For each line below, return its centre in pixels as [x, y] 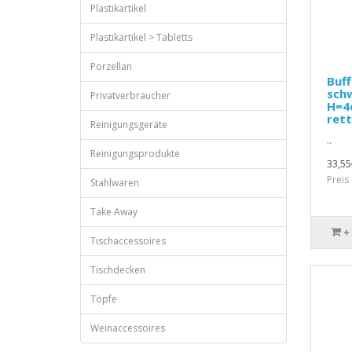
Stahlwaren [115, 183]
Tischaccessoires [128, 241]
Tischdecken [118, 270]
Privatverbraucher [130, 95]
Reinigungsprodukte [135, 154]
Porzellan [111, 66]
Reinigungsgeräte [129, 125]
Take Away [114, 212]
